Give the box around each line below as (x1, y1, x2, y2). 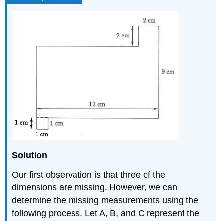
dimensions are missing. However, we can (12, 183, 178, 193)
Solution (12, 150, 48, 161)
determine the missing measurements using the (12, 195, 199, 206)
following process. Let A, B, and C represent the (12, 208, 200, 219)
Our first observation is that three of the (12, 170, 166, 180)
